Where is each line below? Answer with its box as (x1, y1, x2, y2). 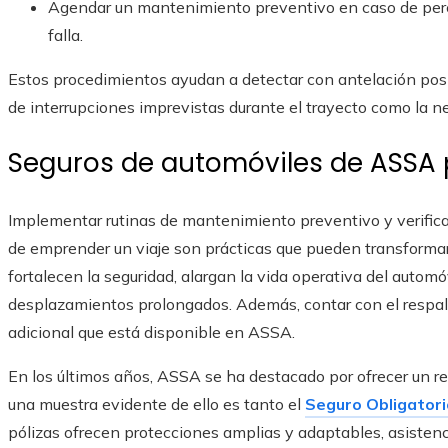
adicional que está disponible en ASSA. (8, 322, 295, 343)
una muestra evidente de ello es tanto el (8, 394, 305, 415)
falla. (48, 25, 83, 46)
